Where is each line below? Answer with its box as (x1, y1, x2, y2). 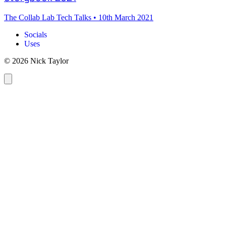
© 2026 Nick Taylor (4, 56, 69, 66)
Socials (24, 30, 47, 39)
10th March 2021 (98, 13, 153, 22)
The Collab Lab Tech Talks (4, 13, 93, 22)
